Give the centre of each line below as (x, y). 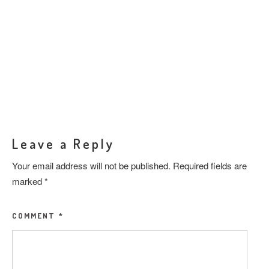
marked (28, 181)
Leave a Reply (63, 143)
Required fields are (210, 165)
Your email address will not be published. (91, 165)
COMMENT (35, 215)
